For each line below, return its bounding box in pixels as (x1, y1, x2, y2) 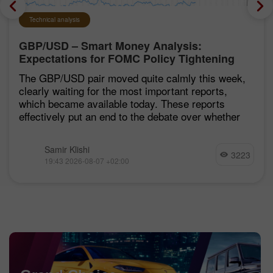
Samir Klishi (44, 143, 90, 155)
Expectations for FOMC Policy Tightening (19, 50, 235, 66)
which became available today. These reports (19, 95, 225, 111)
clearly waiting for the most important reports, (19, 82, 227, 98)
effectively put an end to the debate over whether (19, 108, 240, 124)
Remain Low (19, 63, 83, 79)
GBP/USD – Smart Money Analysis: (19, 37, 202, 54)
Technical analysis (29, 15, 80, 24)
